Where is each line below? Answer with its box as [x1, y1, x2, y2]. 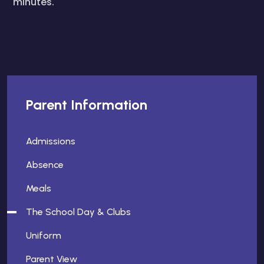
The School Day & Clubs [26, 206, 131, 217]
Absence [26, 159, 64, 170]
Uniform [26, 230, 61, 241]
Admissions [26, 136, 75, 147]
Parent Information [26, 96, 147, 113]
